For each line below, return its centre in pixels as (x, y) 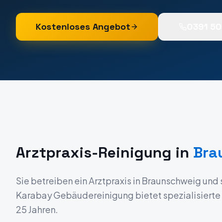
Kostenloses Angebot (83, 27)
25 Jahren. (37, 209)
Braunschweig (171, 181)
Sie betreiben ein (52, 181)
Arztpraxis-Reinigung (94, 152)
